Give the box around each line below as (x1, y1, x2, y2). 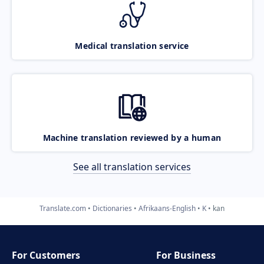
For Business (156, 249, 216, 262)
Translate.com (39, 203, 86, 213)
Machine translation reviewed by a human (42, 131, 222, 143)
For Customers (12, 249, 80, 262)
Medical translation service (75, 39, 189, 51)
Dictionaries (93, 203, 132, 213)
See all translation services (73, 160, 191, 173)
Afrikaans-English (138, 203, 196, 213)
